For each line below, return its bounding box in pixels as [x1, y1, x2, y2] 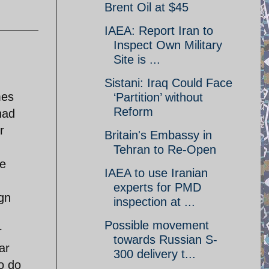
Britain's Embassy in [104, 128, 212, 142]
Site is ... [113, 53, 160, 66]
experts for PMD [113, 181, 201, 194]
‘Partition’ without [113, 91, 203, 104]
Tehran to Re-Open [113, 143, 216, 156]
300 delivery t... [113, 247, 196, 261]
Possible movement [104, 219, 209, 232]
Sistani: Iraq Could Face [104, 76, 232, 89]
